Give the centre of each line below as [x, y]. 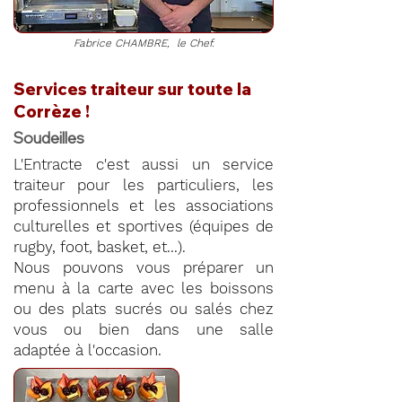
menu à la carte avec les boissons [144, 288]
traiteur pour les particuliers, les [144, 185]
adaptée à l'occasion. [87, 350]
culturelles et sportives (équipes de [144, 226]
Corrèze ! [52, 112]
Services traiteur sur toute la [132, 89]
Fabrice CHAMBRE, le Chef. [144, 43]
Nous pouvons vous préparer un [144, 267]
